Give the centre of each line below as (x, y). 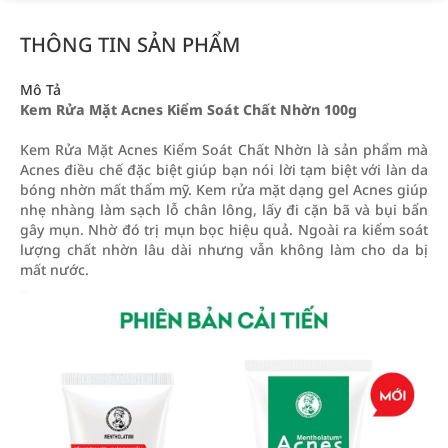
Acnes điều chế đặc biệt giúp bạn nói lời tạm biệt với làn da (224, 169)
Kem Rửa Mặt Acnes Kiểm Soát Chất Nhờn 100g (188, 109)
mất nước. (54, 269)
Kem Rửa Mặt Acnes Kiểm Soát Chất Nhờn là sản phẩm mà (224, 149)
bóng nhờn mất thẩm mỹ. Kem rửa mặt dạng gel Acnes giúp (224, 189)
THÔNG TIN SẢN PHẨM (130, 44)
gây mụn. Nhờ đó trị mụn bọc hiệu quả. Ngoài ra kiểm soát (224, 229)
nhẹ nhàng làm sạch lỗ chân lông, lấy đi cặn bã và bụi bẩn (224, 209)
